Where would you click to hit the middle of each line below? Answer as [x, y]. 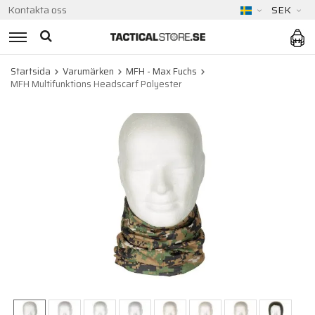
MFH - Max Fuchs [161, 71]
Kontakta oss [37, 10]
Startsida [31, 71]
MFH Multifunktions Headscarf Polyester [96, 84]
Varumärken [88, 71]
